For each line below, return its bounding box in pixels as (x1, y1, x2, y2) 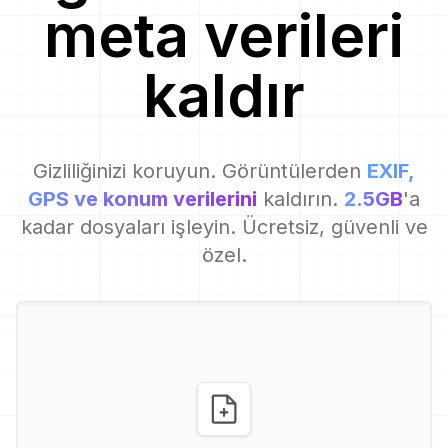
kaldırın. (263, 186, 344, 211)
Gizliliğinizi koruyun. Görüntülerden (33, 158, 361, 183)
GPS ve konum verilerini (28, 186, 257, 211)
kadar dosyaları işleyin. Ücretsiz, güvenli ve (20, 214, 428, 239)
